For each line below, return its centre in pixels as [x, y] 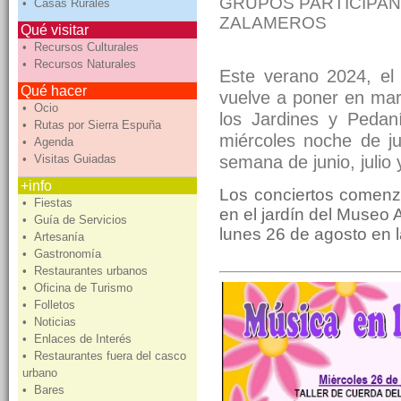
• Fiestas [49, 203]
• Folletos [51, 305]
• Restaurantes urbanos [87, 271]
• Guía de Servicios [77, 220]
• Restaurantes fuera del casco [104, 356]
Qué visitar [55, 30]
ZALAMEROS [273, 22]
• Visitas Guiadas [71, 159]
